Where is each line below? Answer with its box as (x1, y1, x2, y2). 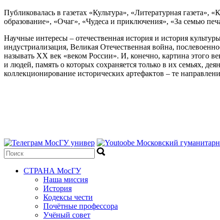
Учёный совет (43, 211, 90, 219)
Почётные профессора (43, 202, 118, 210)
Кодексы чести (43, 193, 93, 201)
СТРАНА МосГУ (24, 166, 81, 175)
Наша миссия (43, 175, 88, 184)
